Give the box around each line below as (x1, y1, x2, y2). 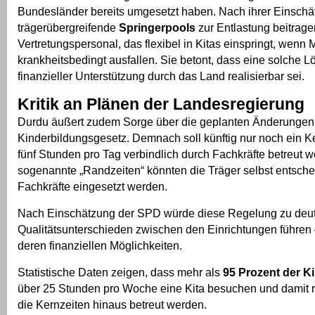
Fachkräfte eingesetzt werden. (18, 180, 167, 193)
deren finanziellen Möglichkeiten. (18, 239, 182, 252)
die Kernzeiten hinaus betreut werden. (18, 298, 207, 311)
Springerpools (119, 21, 195, 34)
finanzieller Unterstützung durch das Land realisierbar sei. (18, 70, 304, 83)
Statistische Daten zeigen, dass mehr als (18, 266, 223, 279)
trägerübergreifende (18, 21, 119, 34)
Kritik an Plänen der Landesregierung (18, 95, 304, 114)
